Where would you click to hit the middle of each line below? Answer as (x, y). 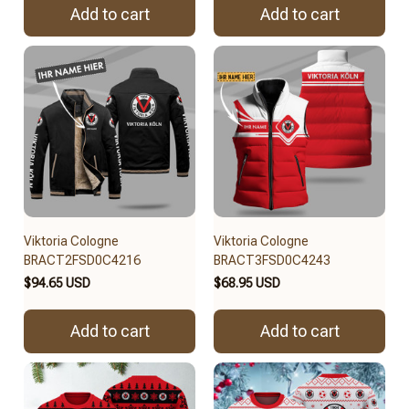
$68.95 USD (247, 283)
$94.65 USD (57, 283)
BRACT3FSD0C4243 (272, 260)
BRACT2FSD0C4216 (82, 260)
